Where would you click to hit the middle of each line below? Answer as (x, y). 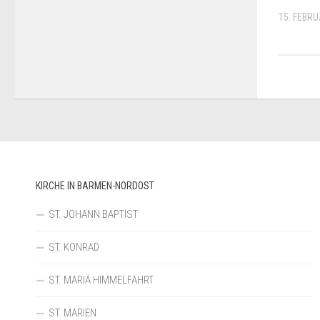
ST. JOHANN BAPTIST (93, 214)
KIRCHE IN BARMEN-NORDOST (95, 185)
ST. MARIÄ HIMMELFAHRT (101, 280)
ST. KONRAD (74, 247)
